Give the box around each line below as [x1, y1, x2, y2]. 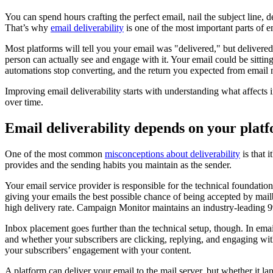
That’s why [5, 23, 51, 34]
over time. [5, 97, 43, 108]
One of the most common [5, 148, 105, 159]
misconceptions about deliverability [105, 148, 240, 159]
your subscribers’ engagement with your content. [5, 244, 191, 255]
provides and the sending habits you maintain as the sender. [5, 159, 232, 170]
